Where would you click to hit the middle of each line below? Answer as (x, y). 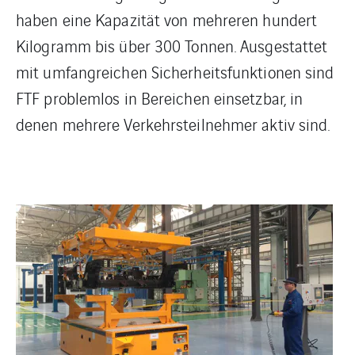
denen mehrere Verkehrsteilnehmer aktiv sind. (173, 124)
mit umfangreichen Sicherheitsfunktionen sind (175, 72)
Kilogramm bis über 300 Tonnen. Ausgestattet (172, 46)
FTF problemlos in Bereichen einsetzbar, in (160, 98)
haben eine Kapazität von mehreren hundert (167, 19)
